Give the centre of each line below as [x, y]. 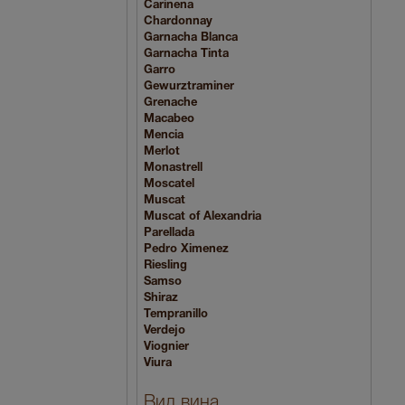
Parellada [169, 234]
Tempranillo [176, 315]
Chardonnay [178, 22]
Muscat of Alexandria [202, 217]
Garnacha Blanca [191, 38]
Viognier [166, 348]
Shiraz [161, 299]
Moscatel [169, 185]
